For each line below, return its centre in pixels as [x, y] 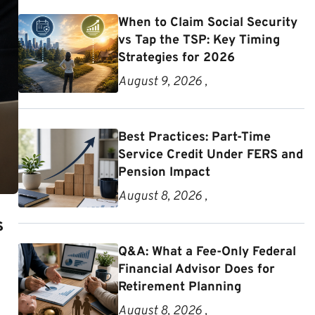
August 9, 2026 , [163, 82]
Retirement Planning [180, 287]
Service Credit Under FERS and [211, 155]
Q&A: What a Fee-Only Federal [207, 252]
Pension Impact [165, 173]
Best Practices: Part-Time [195, 137]
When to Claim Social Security [208, 23]
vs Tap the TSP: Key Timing [199, 40]
